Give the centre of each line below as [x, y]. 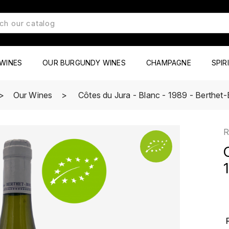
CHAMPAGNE [168, 62]
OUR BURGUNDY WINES [84, 62]
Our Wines [33, 95]
